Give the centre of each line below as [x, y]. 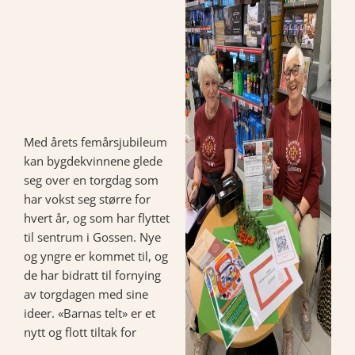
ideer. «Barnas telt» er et [90, 313]
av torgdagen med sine [86, 294]
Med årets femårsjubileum [95, 141]
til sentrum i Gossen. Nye [92, 237]
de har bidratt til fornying [92, 275]
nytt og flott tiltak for [80, 332]
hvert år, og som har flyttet [97, 218]
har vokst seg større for [87, 198]
